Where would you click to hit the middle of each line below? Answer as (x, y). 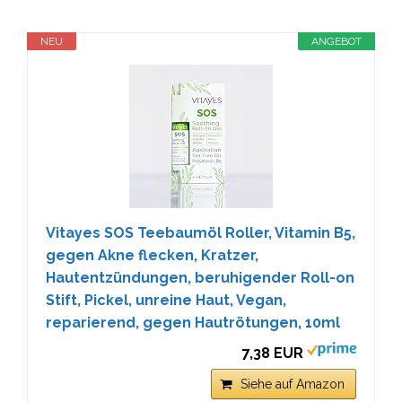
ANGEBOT (336, 41)
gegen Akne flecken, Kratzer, (152, 255)
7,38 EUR (273, 353)
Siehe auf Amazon (293, 384)
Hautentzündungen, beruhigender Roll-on (200, 277)
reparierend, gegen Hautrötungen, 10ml (193, 322)
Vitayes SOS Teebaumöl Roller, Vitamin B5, (201, 232)
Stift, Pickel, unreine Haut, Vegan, (166, 300)
